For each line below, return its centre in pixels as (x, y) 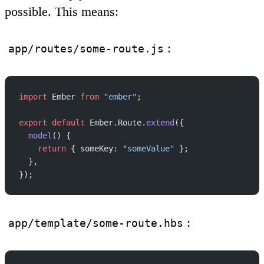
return (42, 148)
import (33, 96)
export (33, 122)
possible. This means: (62, 11)
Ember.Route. (115, 122)
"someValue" (148, 148)
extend (160, 122)
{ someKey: (94, 148)
